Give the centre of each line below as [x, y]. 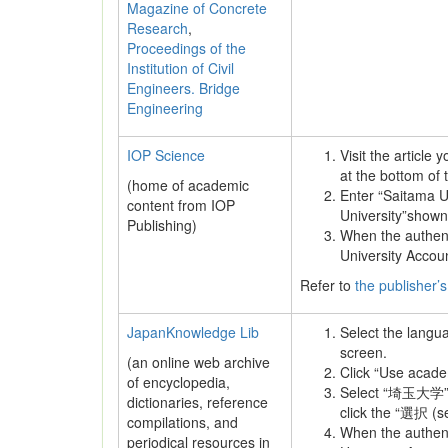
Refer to [327, 285]
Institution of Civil [180, 68]
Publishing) [162, 225]
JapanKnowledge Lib [193, 332]
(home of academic [188, 185]
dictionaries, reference [197, 402]
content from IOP [181, 205]
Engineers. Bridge [183, 88]
